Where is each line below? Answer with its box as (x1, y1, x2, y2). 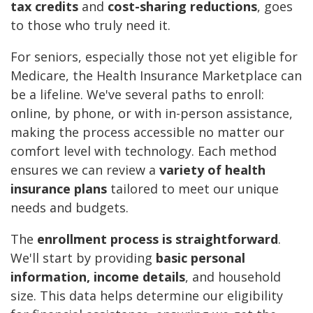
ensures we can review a (10, 161, 159, 179)
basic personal (156, 249, 245, 267)
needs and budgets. (10, 199, 129, 217)
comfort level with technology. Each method (10, 143, 277, 160)
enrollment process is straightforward (37, 231, 278, 248)
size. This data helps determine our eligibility (10, 287, 283, 305)
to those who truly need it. (10, 17, 170, 34)
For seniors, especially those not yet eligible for (10, 48, 298, 66)
